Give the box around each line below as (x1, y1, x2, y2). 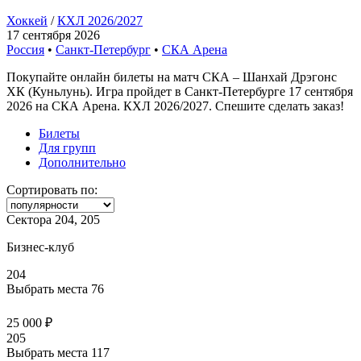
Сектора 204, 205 (6, 212, 100, 226)
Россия (6, 42, 44, 56)
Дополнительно (39, 155, 126, 169)
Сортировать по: (6, 182, 98, 197)
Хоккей (6, 13, 48, 27)
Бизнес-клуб (6, 239, 74, 254)
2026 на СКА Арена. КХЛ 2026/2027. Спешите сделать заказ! (6, 98, 344, 113)
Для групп (39, 140, 96, 155)
